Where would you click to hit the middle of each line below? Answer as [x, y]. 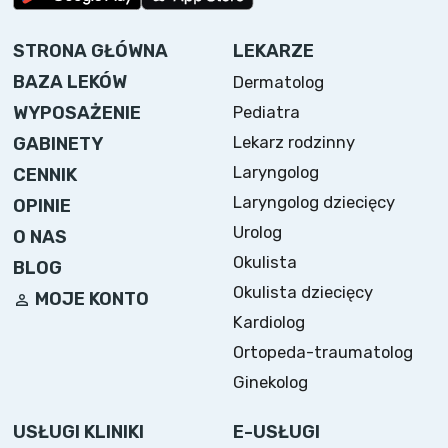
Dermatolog [279, 82]
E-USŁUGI [277, 431]
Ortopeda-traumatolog [323, 352]
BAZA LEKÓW [70, 81]
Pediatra [267, 112]
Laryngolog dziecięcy [314, 202]
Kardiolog [269, 322]
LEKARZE [274, 50]
